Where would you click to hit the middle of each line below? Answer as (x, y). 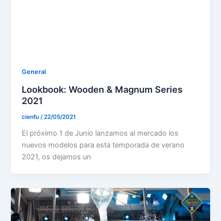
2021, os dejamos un (57, 157)
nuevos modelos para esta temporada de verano (103, 145)
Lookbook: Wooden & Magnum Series (102, 90)
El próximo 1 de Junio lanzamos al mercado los (100, 133)
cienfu (31, 117)
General (34, 72)
